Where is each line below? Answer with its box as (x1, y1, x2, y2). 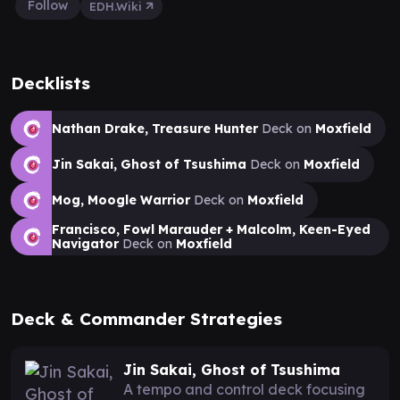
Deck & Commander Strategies (11, 307, 282, 329)
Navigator (52, 235, 119, 252)
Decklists (11, 71, 90, 94)
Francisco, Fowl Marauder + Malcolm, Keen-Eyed (52, 221, 371, 237)
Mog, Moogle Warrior (52, 191, 190, 208)
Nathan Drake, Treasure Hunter (52, 120, 258, 137)
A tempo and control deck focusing (123, 379, 365, 398)
